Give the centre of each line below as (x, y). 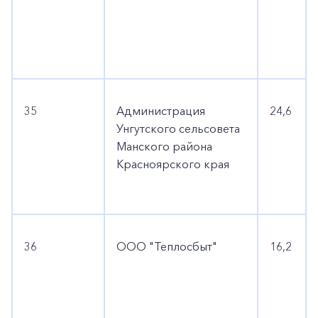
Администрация (161, 111)
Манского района (164, 146)
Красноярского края (173, 164)
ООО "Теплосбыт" (167, 246)
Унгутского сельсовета (178, 128)
